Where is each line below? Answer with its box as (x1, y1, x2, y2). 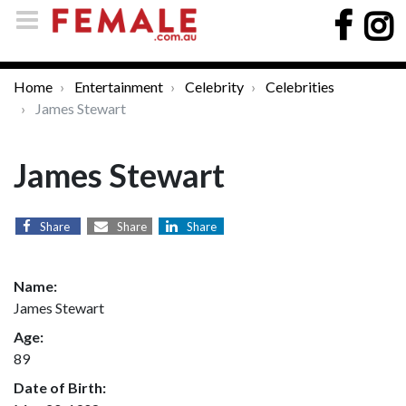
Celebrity (185, 78, 244, 95)
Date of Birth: (14, 379, 106, 396)
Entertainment (74, 78, 163, 95)
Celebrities (266, 78, 334, 95)
